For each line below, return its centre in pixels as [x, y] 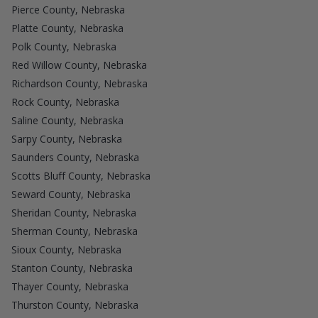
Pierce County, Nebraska [68, 9]
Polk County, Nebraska [64, 46]
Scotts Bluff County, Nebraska [81, 175]
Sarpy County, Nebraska [67, 138]
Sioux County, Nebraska [66, 249]
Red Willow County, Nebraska [79, 65]
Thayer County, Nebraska [70, 286]
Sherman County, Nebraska [75, 231]
